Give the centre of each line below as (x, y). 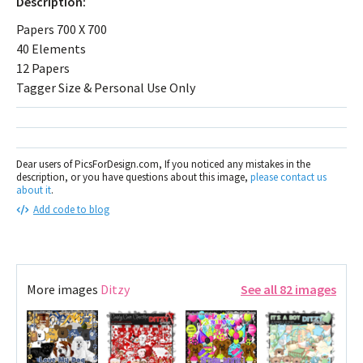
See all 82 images (288, 289)
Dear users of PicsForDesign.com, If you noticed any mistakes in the (163, 164)
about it (34, 190)
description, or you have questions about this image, (133, 177)
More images (64, 289)
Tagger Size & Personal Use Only (106, 87)
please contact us (288, 177)
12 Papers (43, 68)
